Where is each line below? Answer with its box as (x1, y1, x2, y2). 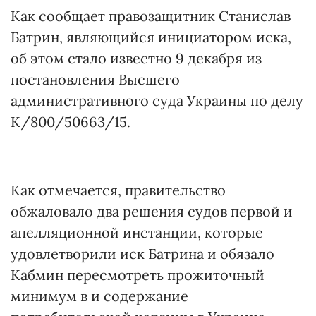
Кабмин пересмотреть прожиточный (11, 266, 265, 284)
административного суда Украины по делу (11, 92, 303, 109)
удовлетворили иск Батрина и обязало (11, 245, 274, 262)
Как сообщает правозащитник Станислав (11, 7, 291, 25)
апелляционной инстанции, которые (11, 224, 263, 241)
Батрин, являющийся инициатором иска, (11, 28, 291, 46)
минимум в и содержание (11, 287, 188, 305)
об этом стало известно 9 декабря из (11, 49, 262, 67)
